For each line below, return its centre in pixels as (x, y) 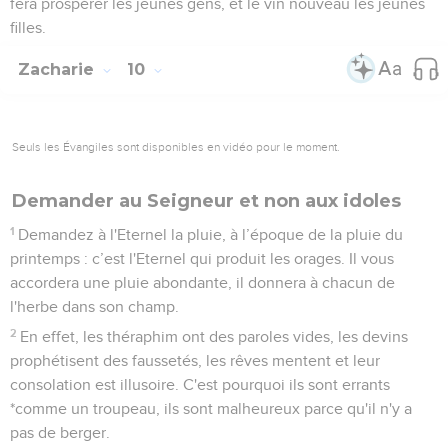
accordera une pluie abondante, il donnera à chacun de (202, 282)
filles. (28, 27)
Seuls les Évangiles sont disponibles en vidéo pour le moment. (176, 146)
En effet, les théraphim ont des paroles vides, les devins (214, 336)
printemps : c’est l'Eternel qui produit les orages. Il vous (202, 258)
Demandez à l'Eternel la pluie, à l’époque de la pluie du (211, 234)
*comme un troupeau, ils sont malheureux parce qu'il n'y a (211, 408)
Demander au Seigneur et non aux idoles (206, 200)
